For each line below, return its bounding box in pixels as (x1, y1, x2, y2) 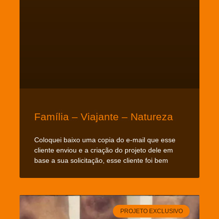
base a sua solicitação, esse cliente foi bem (34, 156, 168, 164)
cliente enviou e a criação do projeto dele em (34, 146, 173, 154)
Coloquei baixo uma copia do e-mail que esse (34, 135, 175, 144)
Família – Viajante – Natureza (34, 110, 173, 122)
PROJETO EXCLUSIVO (120, 207, 183, 215)
